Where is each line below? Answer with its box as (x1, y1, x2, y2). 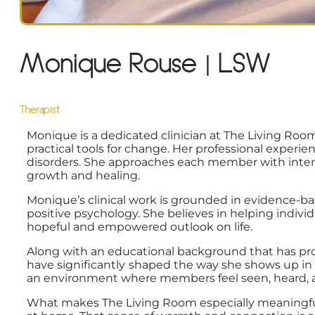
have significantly (27, 258, 125, 272)
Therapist (20, 103, 60, 118)
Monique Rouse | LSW (20, 46, 271, 84)
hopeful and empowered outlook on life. (27, 220, 252, 234)
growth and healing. (27, 169, 140, 183)
